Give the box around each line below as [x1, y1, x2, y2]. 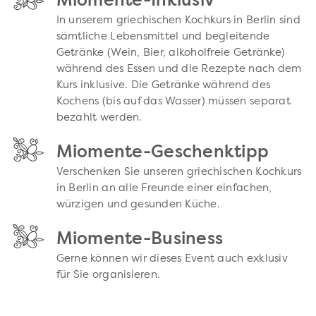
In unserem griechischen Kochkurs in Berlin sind [56, 16, 300, 27]
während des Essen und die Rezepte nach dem [56, 64, 302, 75]
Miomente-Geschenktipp [56, 145, 269, 162]
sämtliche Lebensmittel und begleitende [56, 32, 270, 43]
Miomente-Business [56, 231, 224, 249]
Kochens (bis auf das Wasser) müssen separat [56, 97, 291, 108]
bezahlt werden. [56, 113, 142, 124]
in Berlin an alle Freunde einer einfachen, [56, 183, 272, 195]
